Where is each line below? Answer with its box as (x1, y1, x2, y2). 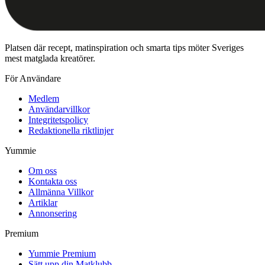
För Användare (5, 73, 61, 83)
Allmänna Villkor (28, 186, 93, 197)
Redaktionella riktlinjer (28, 125, 114, 135)
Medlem (28, 93, 59, 104)
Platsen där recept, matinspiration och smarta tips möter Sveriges (5, 42, 244, 53)
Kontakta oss (28, 176, 77, 186)
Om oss (28, 165, 57, 176)
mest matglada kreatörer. (5, 53, 95, 63)
